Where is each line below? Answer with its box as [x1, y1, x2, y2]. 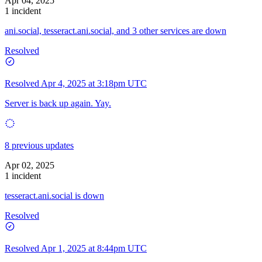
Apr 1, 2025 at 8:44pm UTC [41, 243, 147, 253]
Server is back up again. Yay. [5, 98, 111, 108]
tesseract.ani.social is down [5, 190, 104, 201]
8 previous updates [5, 140, 74, 150]
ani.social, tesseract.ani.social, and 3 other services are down [5, 25, 226, 36]
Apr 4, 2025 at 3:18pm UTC [41, 78, 147, 88]
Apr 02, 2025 [5, 160, 54, 170]
